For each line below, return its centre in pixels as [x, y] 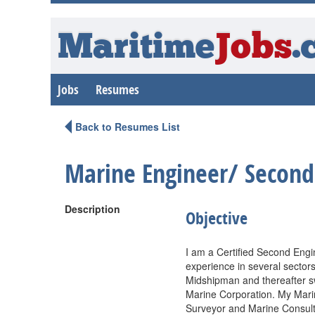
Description [92, 209]
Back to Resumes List [128, 127]
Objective [217, 218]
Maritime [136, 49]
